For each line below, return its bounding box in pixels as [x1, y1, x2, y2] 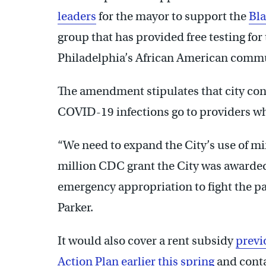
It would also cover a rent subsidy [58, 233, 236, 248]
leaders [58, 8, 96, 24]
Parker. [58, 199, 93, 215]
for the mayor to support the [96, 8, 249, 24]
